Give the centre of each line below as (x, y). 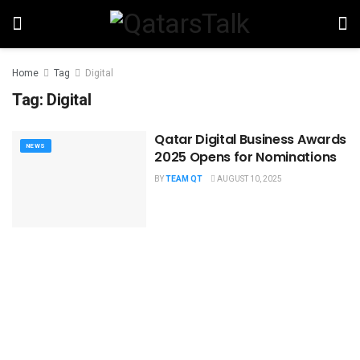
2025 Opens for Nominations (245, 157)
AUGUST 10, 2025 (249, 179)
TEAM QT (184, 179)
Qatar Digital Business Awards (250, 139)
